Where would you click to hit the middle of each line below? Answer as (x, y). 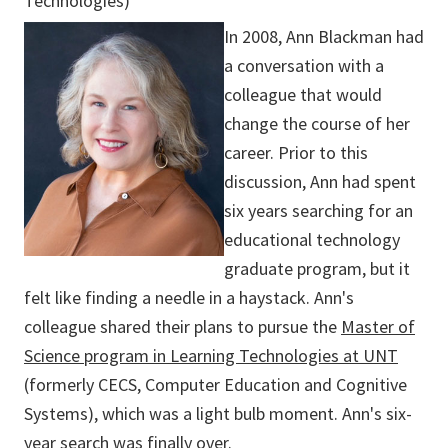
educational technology (312, 240)
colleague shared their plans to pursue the (182, 327)
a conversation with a (304, 66)
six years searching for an (318, 211)
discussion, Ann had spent (320, 182)
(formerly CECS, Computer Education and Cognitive (215, 385)
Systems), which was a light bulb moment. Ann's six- (218, 414)
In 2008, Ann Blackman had (324, 37)
